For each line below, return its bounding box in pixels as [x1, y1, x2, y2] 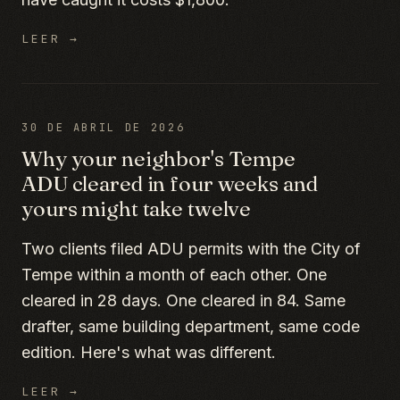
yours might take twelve [21, 196, 252, 221]
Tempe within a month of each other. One [21, 265, 327, 284]
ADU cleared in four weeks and [21, 171, 318, 196]
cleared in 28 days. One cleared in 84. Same [21, 291, 346, 310]
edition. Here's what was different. [21, 343, 276, 362]
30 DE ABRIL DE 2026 [21, 121, 186, 135]
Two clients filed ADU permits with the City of [21, 239, 361, 258]
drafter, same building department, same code [21, 317, 360, 336]
